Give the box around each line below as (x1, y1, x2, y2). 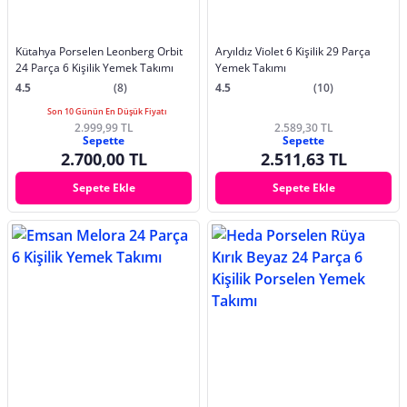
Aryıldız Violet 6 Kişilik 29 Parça (215, 43, 371, 59)
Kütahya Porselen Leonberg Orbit (15, 43, 183, 59)
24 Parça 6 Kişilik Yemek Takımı (15, 59, 174, 75)
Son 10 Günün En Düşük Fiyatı (47, 104, 167, 117)
